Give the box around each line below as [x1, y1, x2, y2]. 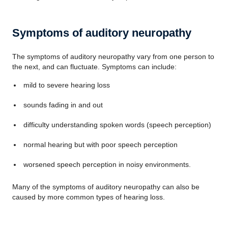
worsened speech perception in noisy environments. [23, 160, 191, 168]
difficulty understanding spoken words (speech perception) [23, 121, 211, 129]
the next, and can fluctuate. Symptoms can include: [12, 63, 177, 71]
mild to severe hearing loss [23, 81, 110, 89]
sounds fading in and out [23, 101, 103, 109]
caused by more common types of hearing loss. [12, 193, 165, 201]
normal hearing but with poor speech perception [23, 140, 178, 149]
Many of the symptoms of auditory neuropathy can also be [12, 183, 199, 191]
